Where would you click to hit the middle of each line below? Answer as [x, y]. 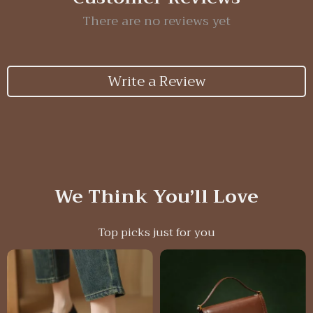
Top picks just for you [156, 233]
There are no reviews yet [156, 21]
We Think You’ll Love [156, 197]
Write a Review [156, 81]
